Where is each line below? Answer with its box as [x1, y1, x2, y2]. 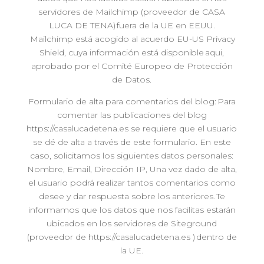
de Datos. [112, 74, 152, 85]
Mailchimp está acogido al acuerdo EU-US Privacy [28, 34, 235, 44]
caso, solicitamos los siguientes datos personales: [30, 150, 234, 161]
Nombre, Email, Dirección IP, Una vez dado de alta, [27, 164, 237, 174]
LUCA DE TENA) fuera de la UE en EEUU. [48, 20, 215, 31]
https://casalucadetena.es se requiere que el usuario [27, 123, 237, 134]
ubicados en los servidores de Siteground [47, 218, 217, 229]
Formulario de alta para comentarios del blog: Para [28, 96, 236, 107]
